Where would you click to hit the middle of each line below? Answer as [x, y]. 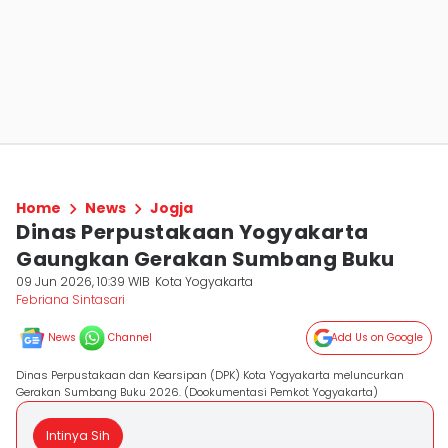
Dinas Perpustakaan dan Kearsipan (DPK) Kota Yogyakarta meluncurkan [210, 375]
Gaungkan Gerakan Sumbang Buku [205, 259]
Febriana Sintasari [70, 299]
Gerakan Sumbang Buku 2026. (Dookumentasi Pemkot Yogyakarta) [197, 392]
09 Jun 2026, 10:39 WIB [83, 281]
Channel [130, 337]
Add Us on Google [377, 337]
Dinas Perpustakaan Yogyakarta [192, 232]
